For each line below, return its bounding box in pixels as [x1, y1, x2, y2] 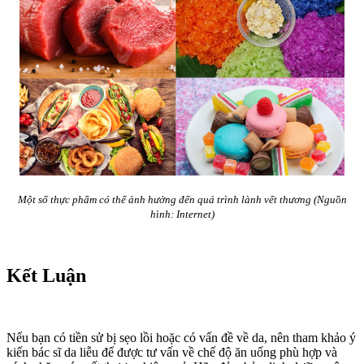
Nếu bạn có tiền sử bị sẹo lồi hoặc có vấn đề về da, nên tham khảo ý [6, 331, 356, 345]
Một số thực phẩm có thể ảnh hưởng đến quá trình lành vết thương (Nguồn [17, 193, 347, 206]
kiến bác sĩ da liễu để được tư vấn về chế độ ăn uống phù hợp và [6, 345, 337, 360]
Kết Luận [6, 265, 86, 287]
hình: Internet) [149, 208, 214, 221]
